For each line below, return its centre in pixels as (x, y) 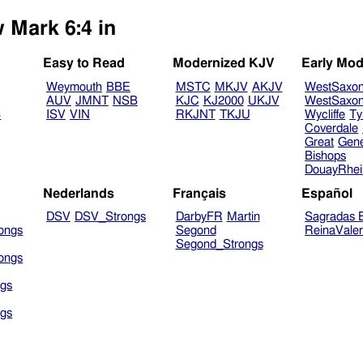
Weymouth (74, 88)
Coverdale (332, 129)
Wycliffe (325, 115)
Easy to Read (84, 64)
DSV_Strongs (110, 217)
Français (199, 193)
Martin (243, 217)
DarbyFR (199, 217)
